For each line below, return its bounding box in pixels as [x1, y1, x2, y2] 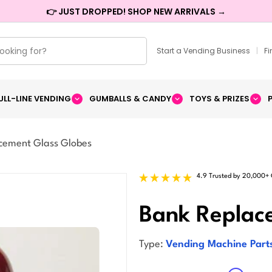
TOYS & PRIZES [189, 93, 250, 105]
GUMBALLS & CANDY [89, 93, 171, 105]
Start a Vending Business [157, 46, 250, 56]
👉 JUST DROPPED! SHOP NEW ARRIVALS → [46, 5, 226, 18]
